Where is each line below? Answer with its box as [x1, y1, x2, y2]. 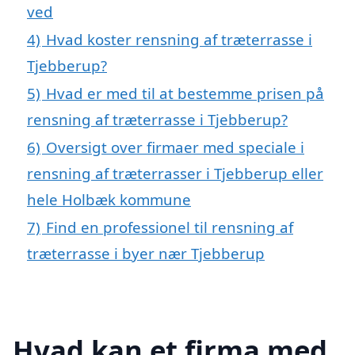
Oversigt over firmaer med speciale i [46, 136, 304, 157]
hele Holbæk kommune [27, 189, 191, 209]
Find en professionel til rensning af [46, 216, 293, 237]
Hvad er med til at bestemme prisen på [46, 82, 324, 103]
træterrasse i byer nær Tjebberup [27, 242, 265, 263]
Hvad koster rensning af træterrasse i [46, 29, 312, 49]
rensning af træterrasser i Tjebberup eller [27, 162, 323, 183]
